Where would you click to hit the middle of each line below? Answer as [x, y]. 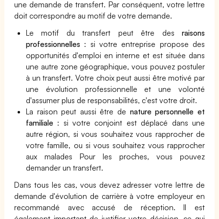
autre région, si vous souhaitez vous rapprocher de [115, 134]
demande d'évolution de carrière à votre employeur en [109, 196]
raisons [193, 33]
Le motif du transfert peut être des [104, 33]
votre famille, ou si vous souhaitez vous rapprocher [115, 145]
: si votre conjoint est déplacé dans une [129, 123]
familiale [40, 123]
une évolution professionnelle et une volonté [115, 89]
